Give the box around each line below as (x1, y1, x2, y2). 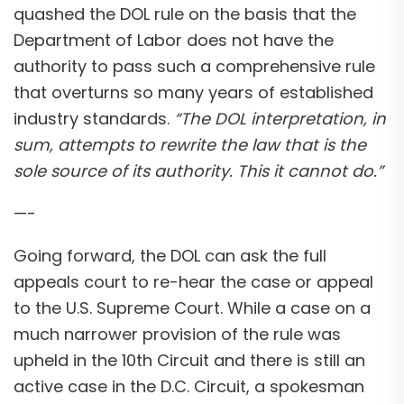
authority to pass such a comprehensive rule (14, 54, 375, 78)
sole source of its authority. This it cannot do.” (14, 159, 383, 182)
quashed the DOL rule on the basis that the (14, 2, 356, 25)
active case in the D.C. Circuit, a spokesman (14, 374, 364, 398)
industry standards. (14, 106, 174, 130)
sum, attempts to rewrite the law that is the (14, 133, 366, 156)
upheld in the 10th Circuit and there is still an (14, 348, 365, 372)
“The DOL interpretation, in (174, 106, 386, 130)
